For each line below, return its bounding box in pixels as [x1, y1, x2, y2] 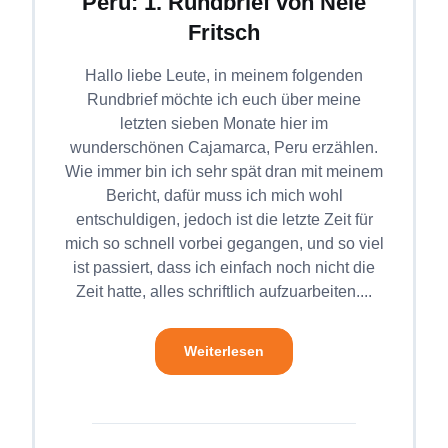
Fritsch [188, 19, 260, 45]
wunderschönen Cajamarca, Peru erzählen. [70, 138, 378, 156]
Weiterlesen [184, 342, 264, 359]
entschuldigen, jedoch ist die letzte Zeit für [75, 210, 373, 228]
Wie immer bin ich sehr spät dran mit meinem [65, 162, 383, 180]
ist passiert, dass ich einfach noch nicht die [73, 258, 375, 276]
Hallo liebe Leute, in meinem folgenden [85, 66, 363, 84]
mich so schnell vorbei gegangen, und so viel [64, 234, 384, 252]
